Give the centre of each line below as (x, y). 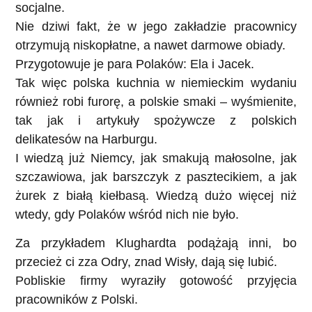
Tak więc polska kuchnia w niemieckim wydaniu (156, 83)
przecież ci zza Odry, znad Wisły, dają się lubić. (147, 262)
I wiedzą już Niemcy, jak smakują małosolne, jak (156, 158)
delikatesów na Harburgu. (87, 139)
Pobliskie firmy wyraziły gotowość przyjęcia (156, 281)
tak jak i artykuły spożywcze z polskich (156, 120)
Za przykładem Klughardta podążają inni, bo (156, 243)
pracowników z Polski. (77, 300)
